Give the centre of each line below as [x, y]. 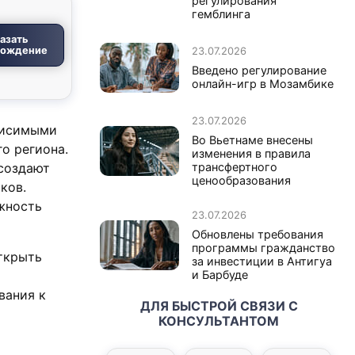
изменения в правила [251, 153]
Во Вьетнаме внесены [252, 139]
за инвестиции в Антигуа [262, 261]
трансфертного [235, 166]
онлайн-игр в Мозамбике [263, 83]
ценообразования [241, 180]
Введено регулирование [259, 70]
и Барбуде [220, 274]
